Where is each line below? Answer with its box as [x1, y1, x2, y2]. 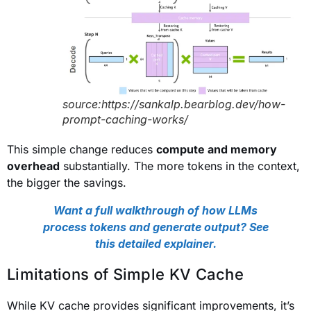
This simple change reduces [7, 142, 156, 157]
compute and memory [156, 142, 277, 157]
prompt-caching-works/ [62, 112, 188, 127]
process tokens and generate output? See [42, 220, 269, 235]
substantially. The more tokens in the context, [60, 159, 300, 174]
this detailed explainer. [94, 237, 217, 251]
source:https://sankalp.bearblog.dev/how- [62, 97, 285, 112]
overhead [7, 159, 60, 174]
